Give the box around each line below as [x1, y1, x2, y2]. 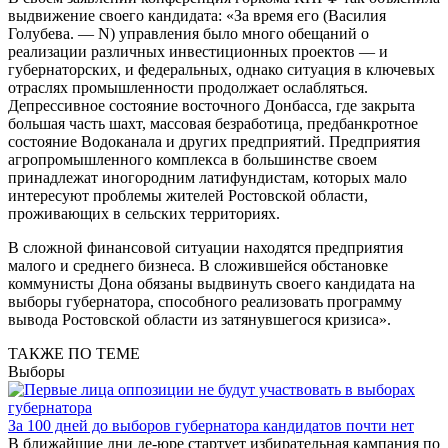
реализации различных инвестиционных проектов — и [8, 42, 388, 60]
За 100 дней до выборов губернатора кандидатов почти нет [8, 416, 414, 434]
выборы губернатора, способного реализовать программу [8, 292, 402, 310]
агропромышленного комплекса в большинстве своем [8, 150, 377, 168]
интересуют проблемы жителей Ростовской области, [8, 186, 368, 204]
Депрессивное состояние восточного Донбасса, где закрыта [8, 96, 415, 114]
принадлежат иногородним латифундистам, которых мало [8, 168, 407, 186]
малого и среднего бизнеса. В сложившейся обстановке [8, 256, 388, 274]
